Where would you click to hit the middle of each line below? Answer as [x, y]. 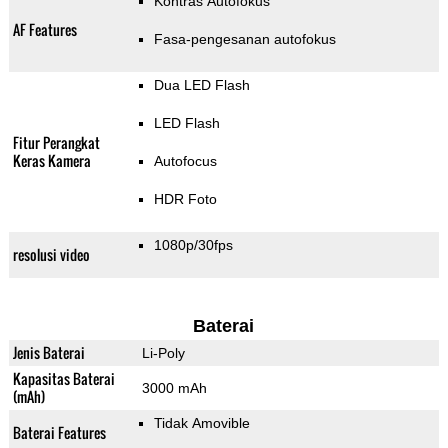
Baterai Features [59, 433]
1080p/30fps [193, 245]
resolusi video [51, 255]
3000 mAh [174, 388]
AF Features [44, 30]
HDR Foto [185, 199]
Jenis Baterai [48, 353]
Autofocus [185, 161]
